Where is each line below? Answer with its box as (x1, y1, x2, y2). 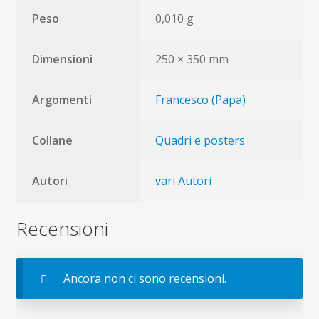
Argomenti (32, 92, 93, 108)
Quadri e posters (155, 132, 246, 149)
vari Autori (155, 173, 212, 189)
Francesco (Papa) (155, 92, 246, 108)
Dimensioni (32, 51, 93, 68)
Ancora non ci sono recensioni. (63, 270, 226, 286)
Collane (32, 132, 73, 149)
